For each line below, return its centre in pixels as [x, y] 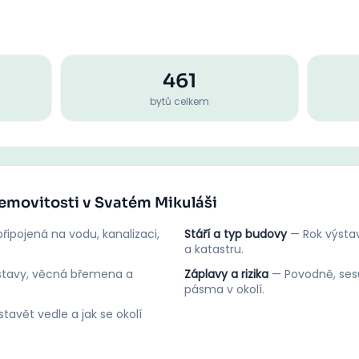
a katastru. [214, 249]
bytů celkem [179, 101]
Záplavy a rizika [226, 274]
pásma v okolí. [224, 289]
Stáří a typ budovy [236, 234]
